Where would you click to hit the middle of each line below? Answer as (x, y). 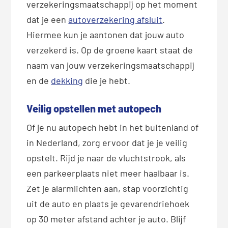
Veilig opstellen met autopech (94, 109)
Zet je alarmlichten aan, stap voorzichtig (108, 189)
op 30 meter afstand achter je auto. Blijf (106, 219)
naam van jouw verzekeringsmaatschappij (111, 65)
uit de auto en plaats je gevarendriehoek (108, 204)
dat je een (48, 20)
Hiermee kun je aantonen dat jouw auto (106, 35)
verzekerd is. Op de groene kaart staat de (110, 50)
